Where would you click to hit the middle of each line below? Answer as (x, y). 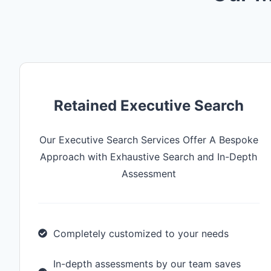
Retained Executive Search (149, 105)
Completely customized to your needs (141, 233)
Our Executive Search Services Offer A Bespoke (149, 139)
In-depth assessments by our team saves (147, 263)
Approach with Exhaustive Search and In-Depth (149, 156)
